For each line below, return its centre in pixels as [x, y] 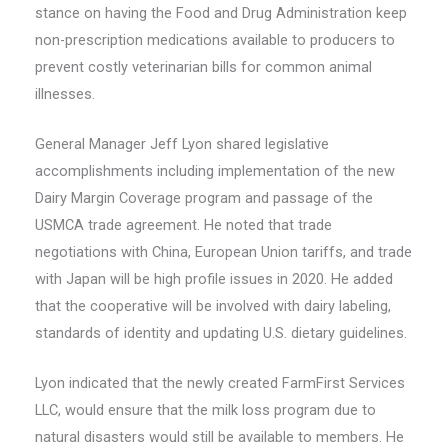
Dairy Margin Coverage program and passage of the [204, 198]
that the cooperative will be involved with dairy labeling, [213, 306]
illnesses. [65, 93]
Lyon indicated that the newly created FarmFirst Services [220, 383]
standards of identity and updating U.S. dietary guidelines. [221, 333]
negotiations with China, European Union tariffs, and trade [223, 252]
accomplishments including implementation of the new [215, 171]
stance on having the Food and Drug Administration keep [221, 12]
